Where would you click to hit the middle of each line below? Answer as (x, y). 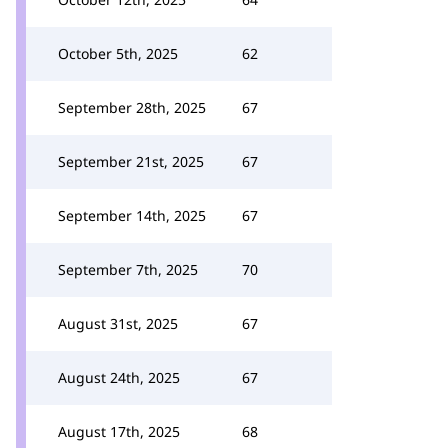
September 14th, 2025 (132, 215)
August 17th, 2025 (119, 431)
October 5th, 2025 (118, 53)
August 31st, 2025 (118, 323)
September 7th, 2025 (128, 269)
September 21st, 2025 (131, 161)
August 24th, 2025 (119, 377)
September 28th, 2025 (132, 107)
